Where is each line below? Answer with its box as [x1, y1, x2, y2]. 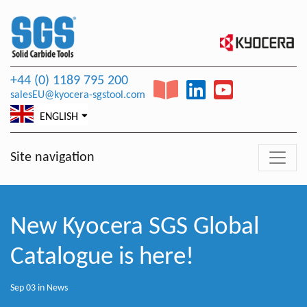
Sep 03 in [10, 282, 47, 293]
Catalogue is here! [10, 244, 194, 270]
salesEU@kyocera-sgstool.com [10, 89, 145, 101]
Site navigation [10, 150, 95, 164]
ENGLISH [37, 111, 79, 123]
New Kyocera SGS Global [10, 214, 259, 240]
